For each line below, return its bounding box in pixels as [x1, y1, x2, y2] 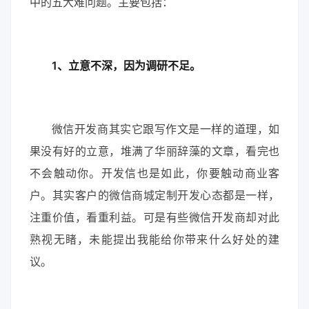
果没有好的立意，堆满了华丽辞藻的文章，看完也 [29, 144, 280, 159]
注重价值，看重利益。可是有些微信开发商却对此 [29, 210, 280, 225]
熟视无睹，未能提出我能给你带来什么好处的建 [29, 232, 280, 247]
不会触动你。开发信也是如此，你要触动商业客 [29, 166, 280, 181]
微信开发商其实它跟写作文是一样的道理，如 [51, 122, 280, 137]
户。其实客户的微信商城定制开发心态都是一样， [29, 188, 280, 203]
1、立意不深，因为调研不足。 [51, 59, 201, 73]
